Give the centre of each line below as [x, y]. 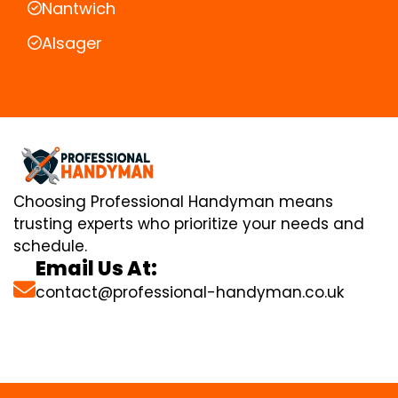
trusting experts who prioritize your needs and [189, 223]
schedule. [50, 246]
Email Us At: [96, 268]
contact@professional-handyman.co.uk [190, 292]
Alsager [72, 43]
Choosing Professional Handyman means [173, 201]
